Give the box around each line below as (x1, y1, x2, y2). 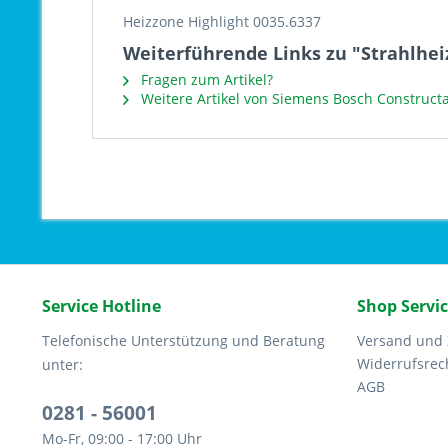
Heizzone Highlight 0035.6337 (123, 12, 321, 31)
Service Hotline (42, 295, 161, 317)
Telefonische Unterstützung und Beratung (42, 331, 325, 350)
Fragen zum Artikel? (137, 70, 273, 89)
